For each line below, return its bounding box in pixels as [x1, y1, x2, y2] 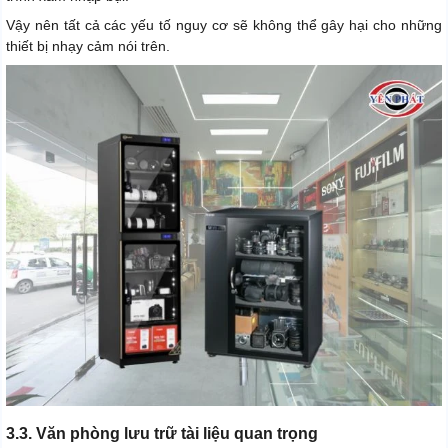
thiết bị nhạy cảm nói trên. [6, 37, 170, 54]
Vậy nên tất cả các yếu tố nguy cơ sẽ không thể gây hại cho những [6, 16, 442, 33]
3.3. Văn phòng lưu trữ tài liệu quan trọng [6, 424, 318, 442]
